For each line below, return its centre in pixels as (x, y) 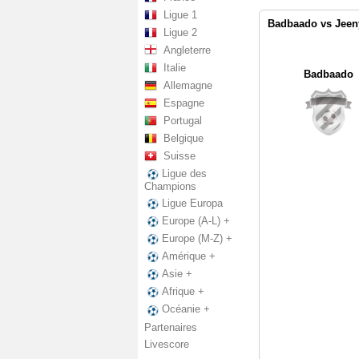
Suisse (179, 156)
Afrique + (183, 292)
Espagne (184, 103)
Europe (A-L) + (196, 221)
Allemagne (188, 85)
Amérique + (189, 256)
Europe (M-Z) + (197, 239)
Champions (170, 187)
